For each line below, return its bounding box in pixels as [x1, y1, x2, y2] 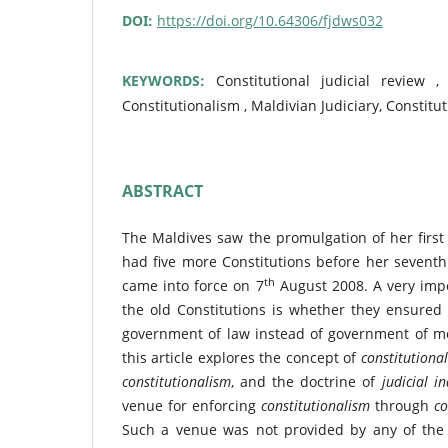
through [375, 395, 434, 415]
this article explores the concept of [122, 347, 361, 367]
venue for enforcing [122, 395, 261, 415]
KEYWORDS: [122, 70, 216, 90]
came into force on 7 [122, 275, 264, 295]
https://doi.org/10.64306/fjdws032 [157, 10, 383, 30]
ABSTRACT [122, 179, 203, 202]
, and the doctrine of [231, 371, 382, 391]
